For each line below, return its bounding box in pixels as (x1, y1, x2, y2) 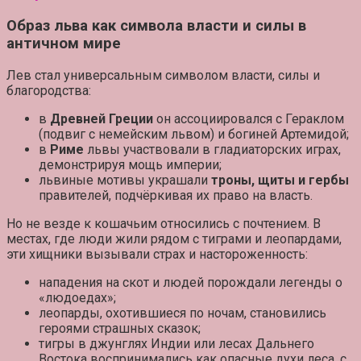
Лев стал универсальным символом (6, 67, 231, 83)
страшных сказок (93, 320, 198, 336)
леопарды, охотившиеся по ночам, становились (39, 305, 326, 321)
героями (39, 320, 93, 336)
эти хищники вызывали (6, 246, 153, 262)
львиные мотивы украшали (39, 172, 211, 188)
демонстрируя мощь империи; (39, 156, 222, 172)
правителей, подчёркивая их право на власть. (39, 187, 313, 203)
